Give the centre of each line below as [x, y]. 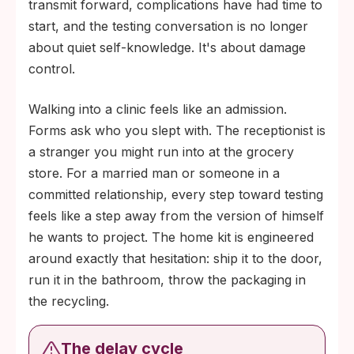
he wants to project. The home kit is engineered [171, 237]
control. [52, 69]
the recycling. [69, 301]
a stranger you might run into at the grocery [161, 152]
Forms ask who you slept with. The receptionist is [177, 130]
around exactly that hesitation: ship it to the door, [175, 258]
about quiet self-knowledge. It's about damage [167, 47]
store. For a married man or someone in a [154, 173]
